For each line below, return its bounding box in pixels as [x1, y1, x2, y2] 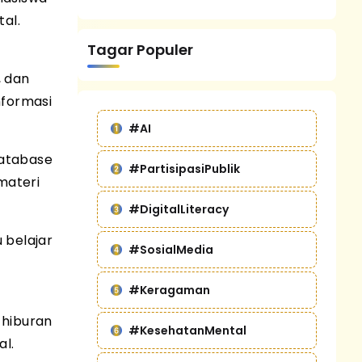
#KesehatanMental [128, 322, 246, 339]
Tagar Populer [87, 40, 193, 60]
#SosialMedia [128, 242, 213, 258]
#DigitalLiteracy [128, 201, 229, 217]
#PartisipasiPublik [128, 161, 240, 177]
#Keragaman [128, 282, 210, 298]
